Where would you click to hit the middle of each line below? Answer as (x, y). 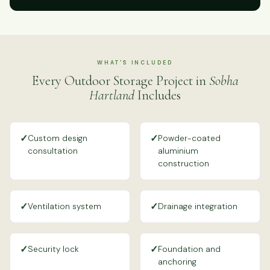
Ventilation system (64, 206)
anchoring (177, 262)
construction (184, 163)
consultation (53, 151)
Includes (158, 95)
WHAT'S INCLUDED (135, 62)
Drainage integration (198, 206)
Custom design (58, 138)
